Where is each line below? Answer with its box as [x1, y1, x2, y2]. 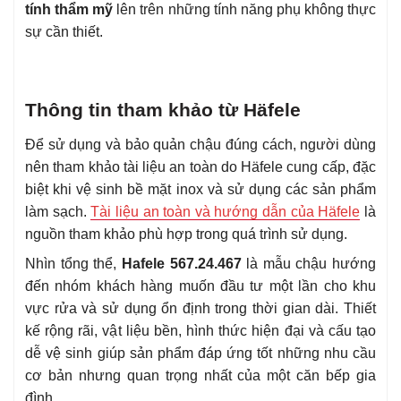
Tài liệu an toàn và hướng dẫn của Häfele [90, 203, 361, 219]
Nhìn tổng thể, [25, 255, 122, 271]
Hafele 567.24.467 [121, 255, 242, 271]
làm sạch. [25, 203, 91, 219]
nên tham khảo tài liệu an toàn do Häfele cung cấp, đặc [25, 158, 376, 175]
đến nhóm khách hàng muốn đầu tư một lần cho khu [25, 277, 376, 294]
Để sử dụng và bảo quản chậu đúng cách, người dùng [25, 136, 376, 152]
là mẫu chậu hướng [241, 255, 376, 271]
